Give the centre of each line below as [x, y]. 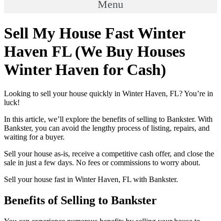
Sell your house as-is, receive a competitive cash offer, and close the [109, 154]
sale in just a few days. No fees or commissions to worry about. [102, 163]
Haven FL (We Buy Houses [94, 51]
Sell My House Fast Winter [94, 33]
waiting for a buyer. [34, 137]
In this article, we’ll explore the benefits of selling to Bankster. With [108, 119]
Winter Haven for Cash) [85, 69]
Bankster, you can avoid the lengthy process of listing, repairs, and [107, 128]
